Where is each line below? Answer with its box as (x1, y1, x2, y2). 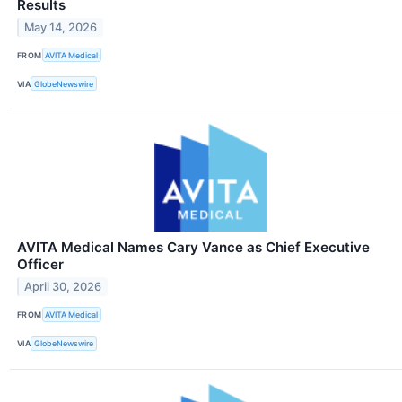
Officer (17, 256, 64, 274)
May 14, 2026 (24, 20, 98, 34)
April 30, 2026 (24, 280, 102, 294)
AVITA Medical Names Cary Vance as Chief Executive (17, 239, 370, 257)
